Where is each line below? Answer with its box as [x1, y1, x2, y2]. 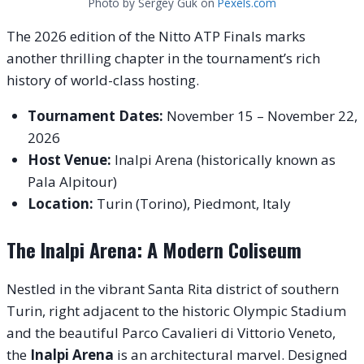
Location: [27, 193, 93, 213]
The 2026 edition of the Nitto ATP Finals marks [6, 26, 305, 45]
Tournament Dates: [27, 106, 163, 125]
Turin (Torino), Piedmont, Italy [93, 193, 291, 213]
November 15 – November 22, [162, 106, 357, 125]
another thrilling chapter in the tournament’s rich [6, 48, 320, 67]
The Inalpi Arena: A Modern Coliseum [6, 235, 301, 265]
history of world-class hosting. [6, 70, 199, 89]
